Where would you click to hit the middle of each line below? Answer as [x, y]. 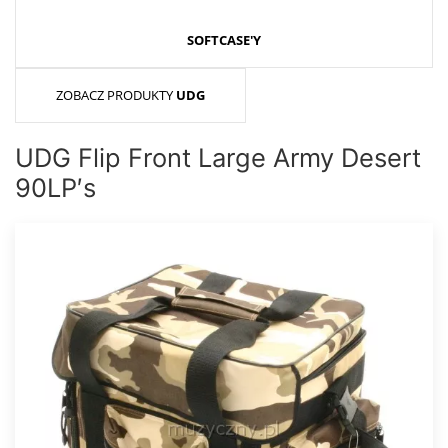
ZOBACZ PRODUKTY [116, 95]
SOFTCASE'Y [224, 40]
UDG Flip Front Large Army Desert [218, 158]
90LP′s [55, 188]
